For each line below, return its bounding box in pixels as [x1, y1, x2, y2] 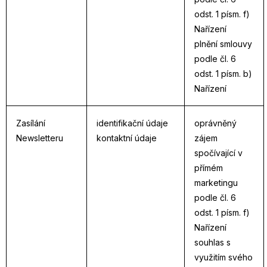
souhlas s [194, 237, 231, 247]
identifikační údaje [97, 118, 168, 128]
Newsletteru [16, 133, 63, 143]
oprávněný [194, 118, 237, 128]
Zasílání [16, 118, 45, 128]
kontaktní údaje [97, 133, 157, 143]
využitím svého [194, 252, 253, 262]
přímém [194, 163, 223, 173]
